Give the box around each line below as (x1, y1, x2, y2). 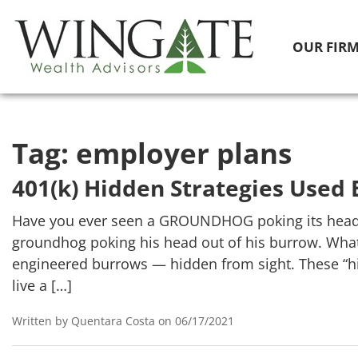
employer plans (76, 134, 292, 172)
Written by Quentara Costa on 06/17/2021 (12, 313, 234, 328)
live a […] (12, 276, 72, 295)
